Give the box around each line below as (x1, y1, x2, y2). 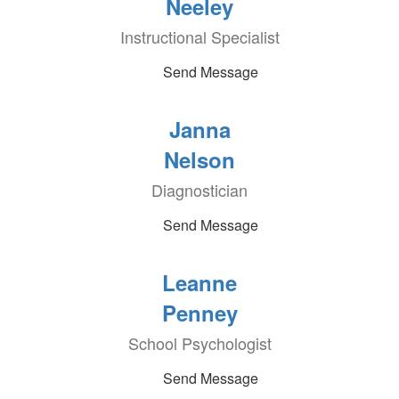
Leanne (162, 267, 237, 297)
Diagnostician (151, 178, 248, 201)
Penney (161, 297, 238, 328)
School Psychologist (127, 331, 272, 354)
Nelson (164, 144, 235, 175)
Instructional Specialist (119, 25, 280, 48)
